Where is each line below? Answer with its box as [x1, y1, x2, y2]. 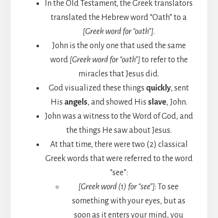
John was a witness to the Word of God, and [44, 111, 193, 121]
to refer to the [140, 55, 188, 64]
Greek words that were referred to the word [45, 154, 193, 163]
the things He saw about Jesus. [66, 126, 172, 135]
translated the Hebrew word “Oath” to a [51, 13, 187, 22]
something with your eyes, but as [72, 196, 185, 205]
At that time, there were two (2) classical [50, 140, 188, 149]
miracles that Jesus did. [78, 69, 159, 78]
